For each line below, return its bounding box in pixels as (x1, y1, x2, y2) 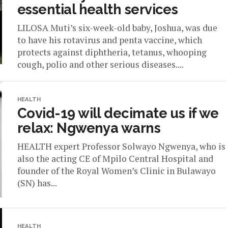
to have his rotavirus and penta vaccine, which (17, 34, 202, 46)
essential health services (17, 1, 178, 17)
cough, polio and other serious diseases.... (17, 59, 184, 70)
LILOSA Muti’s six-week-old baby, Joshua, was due (17, 22, 217, 34)
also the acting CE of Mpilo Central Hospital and (17, 153, 213, 164)
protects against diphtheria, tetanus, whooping (17, 46, 207, 58)
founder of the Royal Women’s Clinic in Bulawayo (17, 165, 216, 177)
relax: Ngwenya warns (17, 120, 161, 136)
